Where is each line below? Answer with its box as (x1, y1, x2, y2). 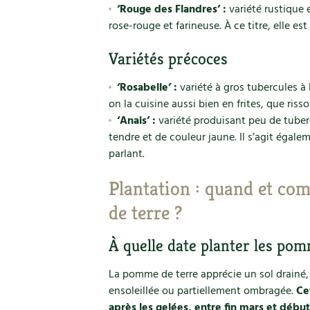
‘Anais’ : (116, 112, 156, 130)
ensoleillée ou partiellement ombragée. (109, 282, 296, 300)
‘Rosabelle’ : (116, 79, 177, 97)
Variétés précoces (109, 48, 228, 69)
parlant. (109, 145, 145, 163)
